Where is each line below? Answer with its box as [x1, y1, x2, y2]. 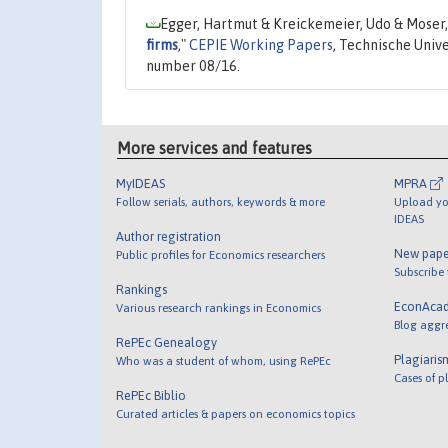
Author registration [116, 229, 222, 245]
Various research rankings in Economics [116, 301, 322, 315]
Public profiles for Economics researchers [116, 248, 326, 262]
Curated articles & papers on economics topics [116, 407, 356, 421]
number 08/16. [146, 57, 240, 74]
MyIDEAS [116, 176, 166, 192]
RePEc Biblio [116, 388, 187, 404]
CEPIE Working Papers [189, 36, 333, 53]
